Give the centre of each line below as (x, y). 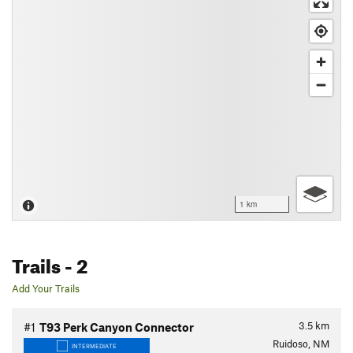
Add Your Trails (46, 288)
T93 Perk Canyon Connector (117, 327)
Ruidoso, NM (301, 344)
